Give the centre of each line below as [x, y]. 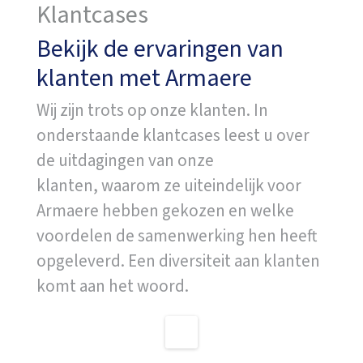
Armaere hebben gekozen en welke [165, 210]
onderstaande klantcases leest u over [173, 135]
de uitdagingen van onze [125, 160]
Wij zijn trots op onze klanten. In [152, 110]
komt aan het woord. [114, 286]
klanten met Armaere [144, 78]
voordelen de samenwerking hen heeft [177, 235]
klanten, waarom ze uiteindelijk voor [169, 185]
